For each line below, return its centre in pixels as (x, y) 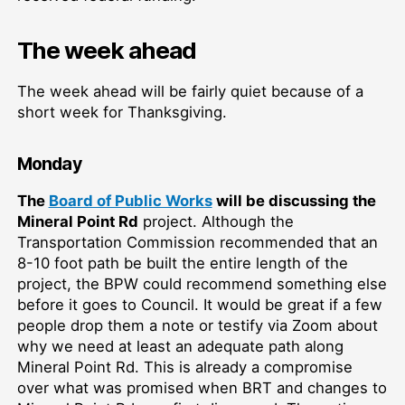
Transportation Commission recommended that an (197, 243)
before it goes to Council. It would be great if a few (199, 305)
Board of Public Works (130, 201)
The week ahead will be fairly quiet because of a (190, 92)
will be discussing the (294, 201)
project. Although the (216, 222)
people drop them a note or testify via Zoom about (197, 326)
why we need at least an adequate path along (180, 347)
